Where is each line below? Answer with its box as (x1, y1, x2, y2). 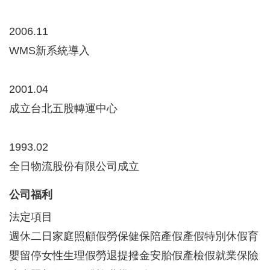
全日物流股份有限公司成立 (9, 160, 139, 173)
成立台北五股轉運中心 (9, 102, 118, 115)
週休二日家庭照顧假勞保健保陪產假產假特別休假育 (9, 230, 259, 243)
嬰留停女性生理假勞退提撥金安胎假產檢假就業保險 (9, 250, 259, 262)
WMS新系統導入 (9, 45, 90, 57)
